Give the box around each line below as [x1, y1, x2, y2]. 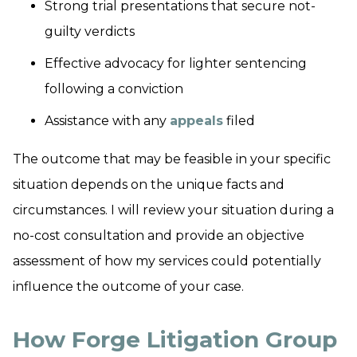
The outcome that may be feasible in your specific [13, 151, 331, 167]
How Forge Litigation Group [13, 326, 337, 353]
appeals [170, 113, 223, 128]
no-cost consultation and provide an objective [13, 228, 304, 243]
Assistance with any [45, 113, 170, 128]
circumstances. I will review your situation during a [13, 202, 334, 218]
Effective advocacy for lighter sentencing [45, 56, 307, 71]
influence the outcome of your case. [13, 279, 244, 294]
